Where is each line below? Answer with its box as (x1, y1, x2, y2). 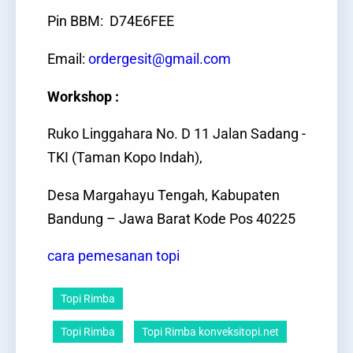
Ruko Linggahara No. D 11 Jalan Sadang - (47, 126, 306, 143)
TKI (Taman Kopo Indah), (47, 150, 203, 166)
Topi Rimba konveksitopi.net (142, 325, 279, 338)
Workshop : (47, 88, 119, 105)
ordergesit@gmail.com (88, 50, 231, 67)
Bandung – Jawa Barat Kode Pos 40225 (47, 210, 295, 227)
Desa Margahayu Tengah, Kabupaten (47, 187, 280, 203)
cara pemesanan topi (47, 248, 180, 265)
